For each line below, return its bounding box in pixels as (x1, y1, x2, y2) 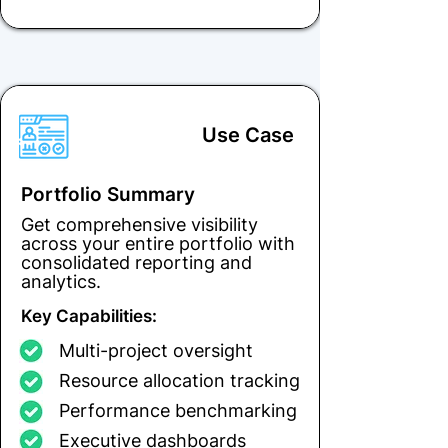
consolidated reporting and (21, 251, 252, 273)
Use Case (202, 122, 294, 147)
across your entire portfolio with (21, 232, 295, 254)
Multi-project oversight (59, 339, 253, 361)
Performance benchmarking (59, 399, 297, 421)
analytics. (21, 270, 101, 292)
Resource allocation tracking (59, 369, 300, 391)
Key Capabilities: (21, 305, 157, 326)
